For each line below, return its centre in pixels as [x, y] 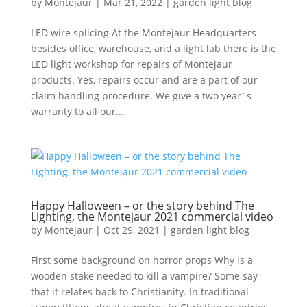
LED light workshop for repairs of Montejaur [131, 64]
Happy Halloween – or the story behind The [142, 206]
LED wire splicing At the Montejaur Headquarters [143, 33]
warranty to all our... [77, 111]
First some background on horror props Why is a [142, 260]
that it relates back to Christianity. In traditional [139, 292]
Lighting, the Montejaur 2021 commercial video [152, 217]
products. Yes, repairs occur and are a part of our [144, 80]
